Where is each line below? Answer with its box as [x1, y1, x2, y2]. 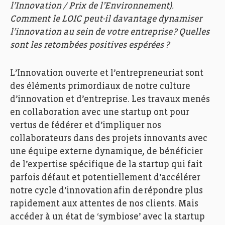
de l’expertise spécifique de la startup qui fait [10, 160, 202, 169]
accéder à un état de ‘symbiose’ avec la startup [10, 212, 205, 221]
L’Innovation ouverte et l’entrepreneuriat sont [10, 69, 203, 78]
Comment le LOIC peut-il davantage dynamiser [10, 15, 202, 24]
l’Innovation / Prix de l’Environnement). [10, 2, 174, 11]
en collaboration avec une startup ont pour [10, 108, 189, 117]
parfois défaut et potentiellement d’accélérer [10, 173, 200, 182]
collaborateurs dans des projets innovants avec [10, 134, 207, 143]
